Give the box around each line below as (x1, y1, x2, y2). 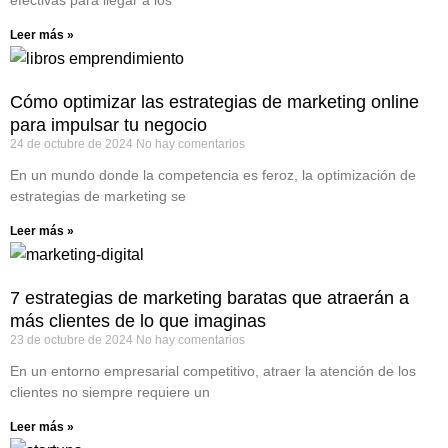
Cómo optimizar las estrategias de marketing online (10, 92, 419, 112)
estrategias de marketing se (10, 188, 186, 204)
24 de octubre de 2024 (10, 137, 136, 151)
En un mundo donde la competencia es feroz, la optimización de (10, 167, 416, 183)
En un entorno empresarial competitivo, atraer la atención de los (10, 363, 416, 379)
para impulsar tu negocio (10, 115, 207, 135)
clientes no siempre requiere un (10, 384, 210, 400)
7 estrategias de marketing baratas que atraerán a (10, 288, 409, 308)
